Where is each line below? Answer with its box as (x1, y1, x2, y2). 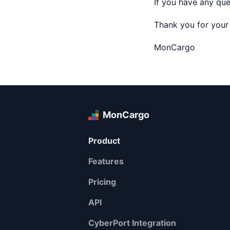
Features (88, 156, 124, 166)
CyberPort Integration (88, 218, 176, 228)
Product (88, 136, 120, 146)
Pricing (88, 177, 116, 187)
